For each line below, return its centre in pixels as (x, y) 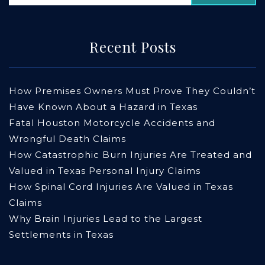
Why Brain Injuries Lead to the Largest (106, 219)
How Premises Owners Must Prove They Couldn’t (132, 91)
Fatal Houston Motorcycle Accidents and (112, 123)
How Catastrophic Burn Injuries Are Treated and (130, 155)
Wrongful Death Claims (67, 139)
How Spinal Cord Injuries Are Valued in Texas (121, 187)
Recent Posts (132, 47)
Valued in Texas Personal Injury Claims (105, 171)
